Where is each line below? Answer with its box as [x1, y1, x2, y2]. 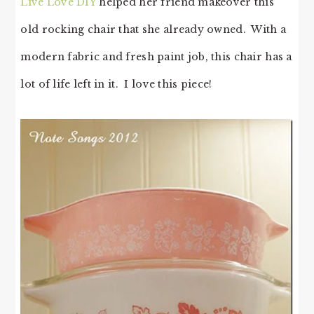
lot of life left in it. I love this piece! [20, 77, 212, 90]
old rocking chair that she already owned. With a [20, 22, 287, 36]
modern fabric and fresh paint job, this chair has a [20, 50, 292, 63]
